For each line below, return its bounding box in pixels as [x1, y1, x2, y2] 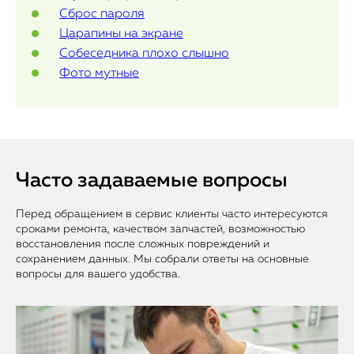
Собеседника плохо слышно [59, 47, 229, 60]
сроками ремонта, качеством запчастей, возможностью [16, 224, 305, 235]
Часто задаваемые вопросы [16, 171, 288, 191]
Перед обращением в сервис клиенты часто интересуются [16, 209, 328, 220]
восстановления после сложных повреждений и [16, 239, 269, 250]
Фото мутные [59, 67, 139, 80]
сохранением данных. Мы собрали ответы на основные [16, 254, 309, 265]
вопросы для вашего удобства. [16, 269, 180, 280]
